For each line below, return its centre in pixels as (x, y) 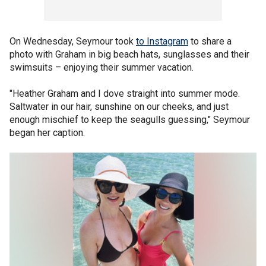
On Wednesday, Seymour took (73, 41)
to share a (210, 41)
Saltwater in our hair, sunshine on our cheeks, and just (119, 107)
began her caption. (47, 133)
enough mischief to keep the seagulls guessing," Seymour (130, 120)
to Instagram (162, 41)
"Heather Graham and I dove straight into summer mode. (125, 94)
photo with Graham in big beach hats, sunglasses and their (129, 54)
